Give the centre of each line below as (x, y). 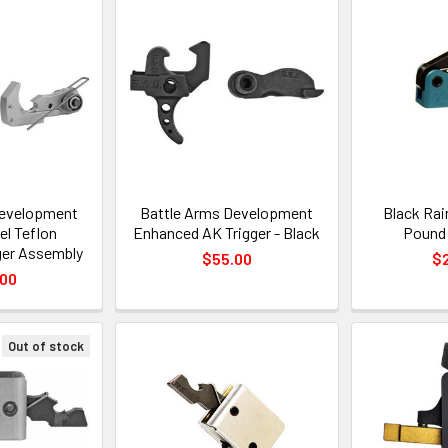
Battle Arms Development (227, 212)
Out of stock (46, 345)
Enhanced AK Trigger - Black (227, 232)
